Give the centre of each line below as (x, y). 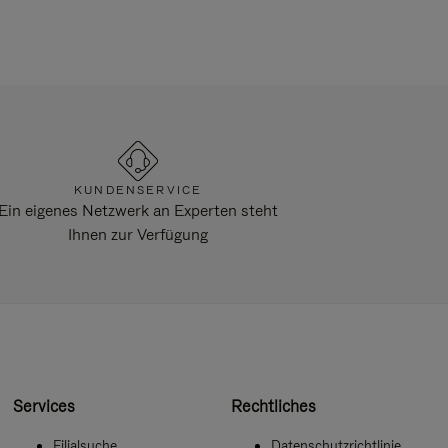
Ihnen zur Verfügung (138, 235)
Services (44, 405)
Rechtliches (273, 405)
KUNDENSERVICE (138, 190)
